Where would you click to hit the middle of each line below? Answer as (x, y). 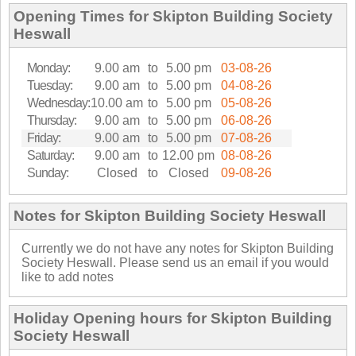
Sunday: (48, 172)
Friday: (44, 137)
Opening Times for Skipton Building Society (173, 16)
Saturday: (50, 155)
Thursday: (52, 120)
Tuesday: (50, 85)
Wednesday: (58, 103)
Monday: (48, 68)
